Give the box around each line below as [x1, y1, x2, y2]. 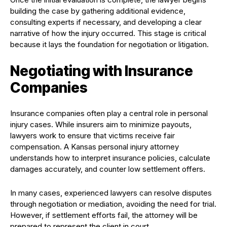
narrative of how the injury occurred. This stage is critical [10, 28, 206, 39]
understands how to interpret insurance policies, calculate [10, 153, 210, 163]
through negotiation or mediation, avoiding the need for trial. [10, 199, 216, 209]
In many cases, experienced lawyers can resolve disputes [10, 188, 212, 198]
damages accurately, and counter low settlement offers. [10, 164, 205, 174]
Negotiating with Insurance [10, 62, 193, 80]
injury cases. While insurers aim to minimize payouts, [10, 120, 192, 130]
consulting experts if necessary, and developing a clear [10, 17, 202, 27]
